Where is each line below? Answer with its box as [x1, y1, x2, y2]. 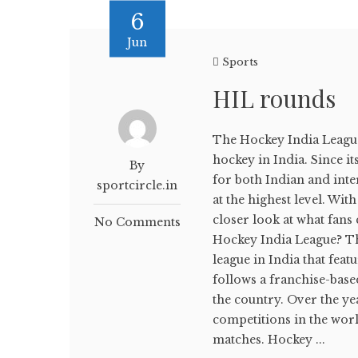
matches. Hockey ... [213, 332, 326, 347]
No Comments [93, 215, 181, 229]
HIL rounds [213, 82, 336, 114]
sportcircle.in [97, 178, 178, 193]
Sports [222, 55, 259, 69]
